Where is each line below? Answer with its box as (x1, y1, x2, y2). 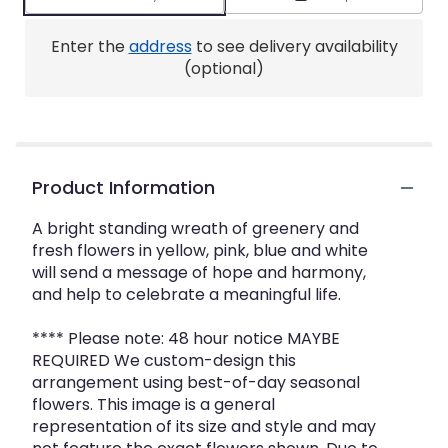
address (128, 35, 192, 58)
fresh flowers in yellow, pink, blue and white (32, 239, 368, 262)
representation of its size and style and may (32, 415, 376, 438)
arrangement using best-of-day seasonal (32, 371, 360, 394)
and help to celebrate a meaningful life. (32, 283, 341, 306)
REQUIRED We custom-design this (32, 349, 296, 372)
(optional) (184, 57, 264, 80)
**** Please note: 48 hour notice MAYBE (32, 327, 340, 350)
